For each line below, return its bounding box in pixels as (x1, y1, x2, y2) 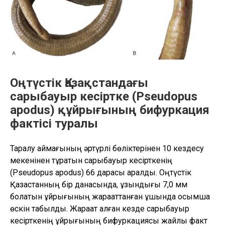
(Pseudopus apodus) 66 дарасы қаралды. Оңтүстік (10, 167, 191, 177)
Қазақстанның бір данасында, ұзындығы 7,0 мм (10, 179, 187, 189)
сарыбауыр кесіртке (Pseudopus (10, 89, 197, 103)
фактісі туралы (10, 116, 98, 131)
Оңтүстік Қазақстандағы (10, 75, 148, 90)
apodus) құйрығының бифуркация (10, 102, 209, 117)
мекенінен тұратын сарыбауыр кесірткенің (10, 155, 172, 165)
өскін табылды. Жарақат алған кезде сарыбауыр (10, 203, 189, 213)
